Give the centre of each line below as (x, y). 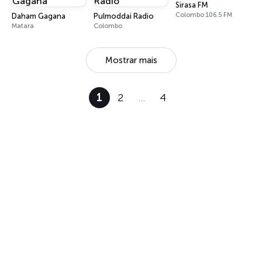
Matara (23, 26)
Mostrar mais (131, 60)
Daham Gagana (39, 16)
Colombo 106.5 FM (204, 15)
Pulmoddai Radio (124, 16)
